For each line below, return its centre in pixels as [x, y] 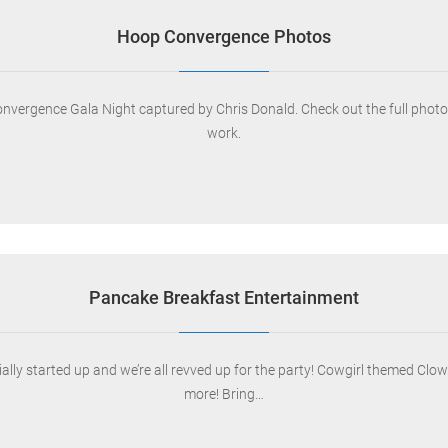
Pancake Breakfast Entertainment [224, 297]
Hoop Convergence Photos [224, 36]
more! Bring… [224, 394]
